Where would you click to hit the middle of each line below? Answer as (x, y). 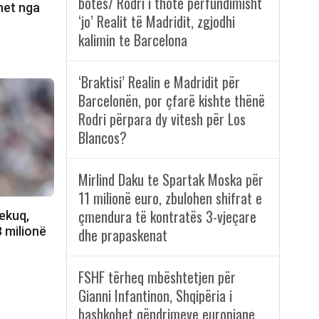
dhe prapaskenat (122, 235)
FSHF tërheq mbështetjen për (157, 277)
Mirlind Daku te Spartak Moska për (171, 180)
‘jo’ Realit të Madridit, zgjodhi (156, 22)
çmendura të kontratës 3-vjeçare (167, 217)
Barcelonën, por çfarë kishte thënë (171, 101)
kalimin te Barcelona (132, 40)
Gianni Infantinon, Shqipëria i (155, 296)
